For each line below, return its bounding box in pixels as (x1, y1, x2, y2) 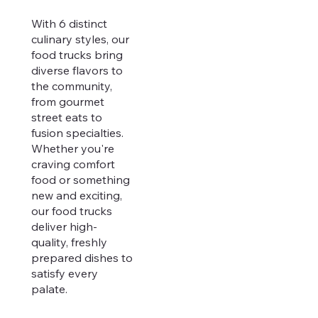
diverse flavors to (31, 63, 123, 78)
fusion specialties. (31, 126, 124, 141)
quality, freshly (31, 235, 107, 250)
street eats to (31, 110, 102, 125)
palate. (31, 282, 67, 297)
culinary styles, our (31, 32, 129, 47)
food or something (31, 172, 130, 187)
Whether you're (31, 141, 114, 156)
